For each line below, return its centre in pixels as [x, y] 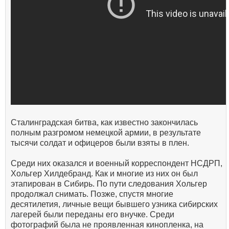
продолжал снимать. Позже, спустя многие [92, 194]
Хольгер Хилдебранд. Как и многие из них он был [104, 174]
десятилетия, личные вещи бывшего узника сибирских [114, 204]
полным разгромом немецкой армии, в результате [106, 133]
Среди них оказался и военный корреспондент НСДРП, [117, 164]
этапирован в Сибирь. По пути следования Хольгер [109, 184]
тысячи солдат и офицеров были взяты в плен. [100, 143]
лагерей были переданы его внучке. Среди [93, 215]
